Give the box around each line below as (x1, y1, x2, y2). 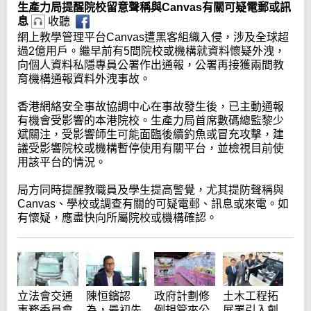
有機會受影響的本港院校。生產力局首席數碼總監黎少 (17, 115, 284, 127)
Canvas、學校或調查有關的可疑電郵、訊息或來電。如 (17, 198, 289, 210)
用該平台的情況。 (17, 156, 106, 169)
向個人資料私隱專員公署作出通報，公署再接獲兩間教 (17, 59, 284, 72)
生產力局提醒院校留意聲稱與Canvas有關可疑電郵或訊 (17, 1, 291, 14)
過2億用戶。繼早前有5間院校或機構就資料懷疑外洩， (17, 45, 285, 58)
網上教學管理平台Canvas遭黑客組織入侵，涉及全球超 (17, 31, 289, 44)
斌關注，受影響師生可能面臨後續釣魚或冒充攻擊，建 (17, 128, 284, 141)
